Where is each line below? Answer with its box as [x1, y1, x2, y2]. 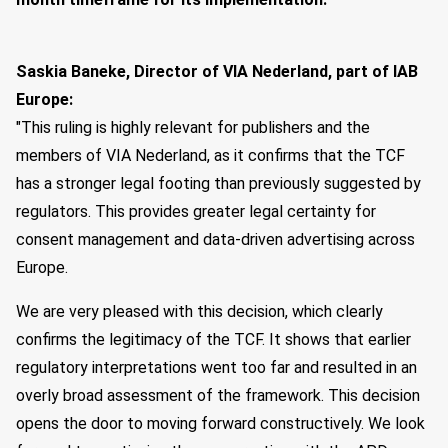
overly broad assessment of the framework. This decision [16, 386, 420, 405]
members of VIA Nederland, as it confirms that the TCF [16, 146, 405, 165]
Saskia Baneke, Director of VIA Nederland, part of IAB [16, 62, 418, 81]
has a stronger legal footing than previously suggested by [16, 174, 421, 193]
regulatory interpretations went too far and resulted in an [16, 358, 417, 377]
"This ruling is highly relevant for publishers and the [16, 118, 370, 137]
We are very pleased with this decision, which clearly [16, 302, 383, 321]
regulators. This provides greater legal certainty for [16, 202, 376, 221]
